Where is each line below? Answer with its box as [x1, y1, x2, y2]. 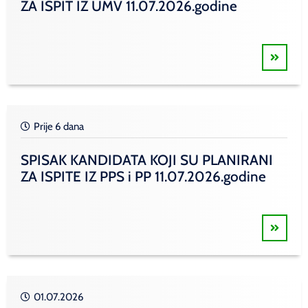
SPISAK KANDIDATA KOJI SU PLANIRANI [21, 151, 273, 168]
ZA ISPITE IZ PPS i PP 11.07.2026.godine [21, 167, 266, 185]
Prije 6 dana [34, 120, 84, 133]
